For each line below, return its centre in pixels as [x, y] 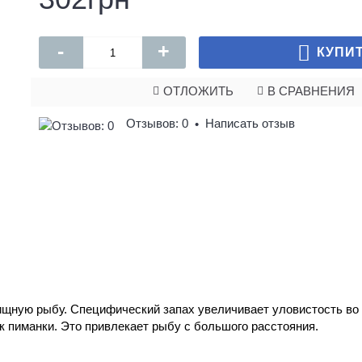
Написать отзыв [250, 123]
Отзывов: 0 [157, 123]
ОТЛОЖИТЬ [198, 91]
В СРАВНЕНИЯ [311, 91]
